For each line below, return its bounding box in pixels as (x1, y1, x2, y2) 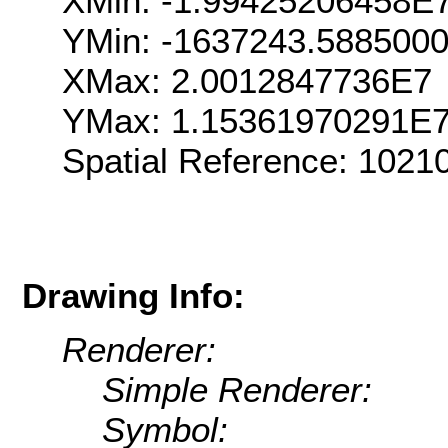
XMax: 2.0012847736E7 (62, 61, 432, 101)
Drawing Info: (22, 275, 245, 315)
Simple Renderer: (102, 370, 372, 410)
